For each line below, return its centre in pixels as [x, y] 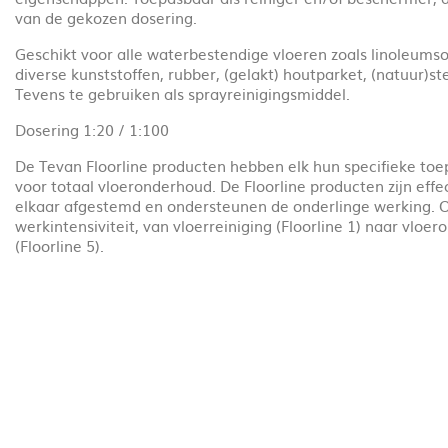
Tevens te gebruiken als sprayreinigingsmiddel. [184, 93]
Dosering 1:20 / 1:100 [93, 129]
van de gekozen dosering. [107, 17]
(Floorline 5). [59, 245]
